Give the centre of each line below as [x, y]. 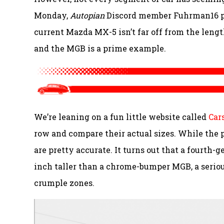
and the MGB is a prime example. [100, 48]
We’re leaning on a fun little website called [121, 117]
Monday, [52, 15]
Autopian [87, 15]
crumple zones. [64, 183]
